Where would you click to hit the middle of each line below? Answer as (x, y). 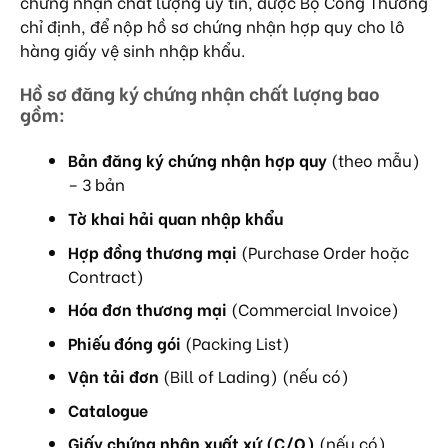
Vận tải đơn (113, 376)
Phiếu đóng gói (124, 342)
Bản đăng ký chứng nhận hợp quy (197, 160)
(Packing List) (235, 342)
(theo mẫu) (373, 160)
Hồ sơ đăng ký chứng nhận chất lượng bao (200, 93)
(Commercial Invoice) (313, 309)
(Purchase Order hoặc (323, 251)
